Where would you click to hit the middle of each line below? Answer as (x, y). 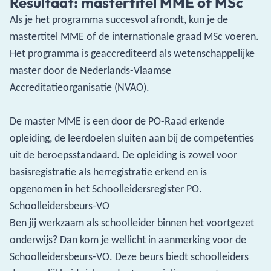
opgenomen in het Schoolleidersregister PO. (106, 189)
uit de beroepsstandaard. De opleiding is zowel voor (123, 155)
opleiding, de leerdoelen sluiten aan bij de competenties (132, 138)
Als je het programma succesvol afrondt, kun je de (119, 19)
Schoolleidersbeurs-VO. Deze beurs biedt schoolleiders (129, 256)
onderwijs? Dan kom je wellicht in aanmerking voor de (128, 240)
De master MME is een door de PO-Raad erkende (117, 121)
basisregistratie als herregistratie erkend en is (108, 172)
